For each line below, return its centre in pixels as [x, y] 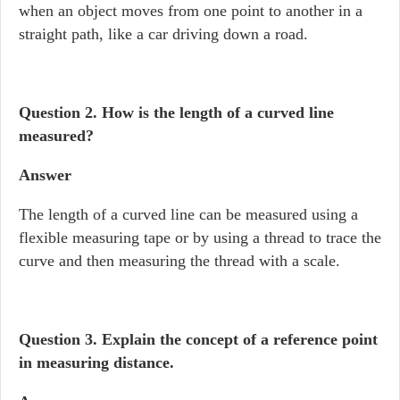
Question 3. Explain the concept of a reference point [198, 339]
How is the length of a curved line [218, 112]
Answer [45, 175]
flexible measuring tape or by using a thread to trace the [200, 237]
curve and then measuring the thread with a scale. [179, 261]
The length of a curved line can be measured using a [188, 214]
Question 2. [60, 112]
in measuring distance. [96, 362]
